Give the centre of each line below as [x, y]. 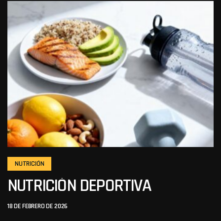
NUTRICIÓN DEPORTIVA [79, 185]
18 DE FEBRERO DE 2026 [38, 206]
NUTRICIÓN [30, 164]
